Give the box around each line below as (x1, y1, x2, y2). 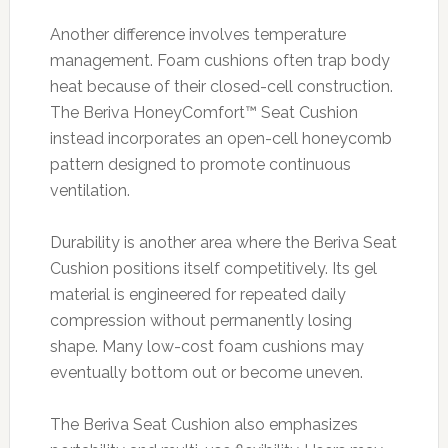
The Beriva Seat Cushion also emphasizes (49, 414, 358, 434)
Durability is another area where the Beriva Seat (49, 232, 397, 252)
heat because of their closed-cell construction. (49, 76, 393, 96)
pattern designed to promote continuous (49, 154, 351, 174)
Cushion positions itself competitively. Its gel (49, 258, 377, 278)
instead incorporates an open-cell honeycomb (49, 128, 392, 148)
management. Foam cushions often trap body (49, 50, 390, 70)
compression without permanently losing (49, 310, 352, 330)
